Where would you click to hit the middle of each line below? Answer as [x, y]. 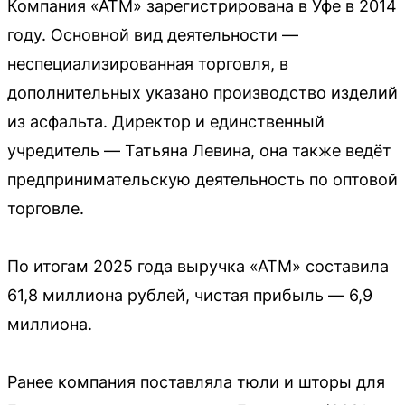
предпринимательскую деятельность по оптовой [202, 180]
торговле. [46, 209]
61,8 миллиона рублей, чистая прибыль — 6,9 [190, 296]
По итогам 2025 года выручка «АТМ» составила [198, 267]
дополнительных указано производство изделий [202, 93]
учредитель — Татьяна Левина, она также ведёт [199, 151]
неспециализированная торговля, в [148, 64]
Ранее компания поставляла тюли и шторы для [196, 382]
